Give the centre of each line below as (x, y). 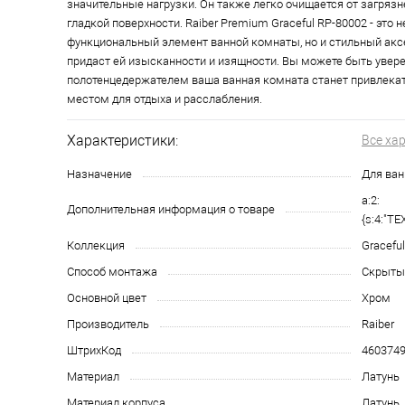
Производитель (108, 325)
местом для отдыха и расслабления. (165, 99)
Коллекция (96, 246)
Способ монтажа (112, 272)
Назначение (99, 174)
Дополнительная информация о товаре (171, 210)
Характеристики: (122, 141)
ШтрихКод (94, 351)
